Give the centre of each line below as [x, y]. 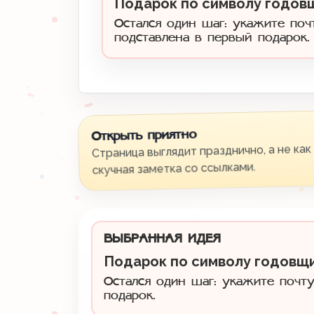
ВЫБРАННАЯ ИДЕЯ [162, 239]
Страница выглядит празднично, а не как [202, 151]
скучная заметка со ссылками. [174, 169]
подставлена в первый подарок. [212, 38]
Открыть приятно [144, 136]
